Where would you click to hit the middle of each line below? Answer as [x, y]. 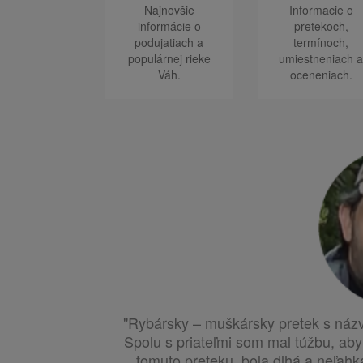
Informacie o [321, 10]
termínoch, [321, 43]
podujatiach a [169, 43]
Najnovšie [169, 10]
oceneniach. [321, 75]
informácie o [169, 26]
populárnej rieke [169, 59]
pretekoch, [321, 26]
